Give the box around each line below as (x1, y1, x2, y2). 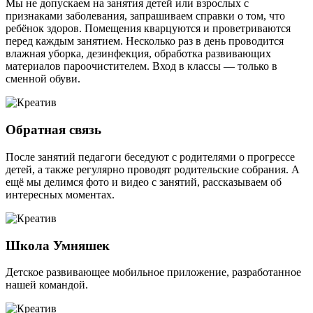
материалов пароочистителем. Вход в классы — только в (6, 60, 277, 73)
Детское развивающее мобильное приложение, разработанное (6, 266, 301, 279)
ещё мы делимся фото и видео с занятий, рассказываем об (6, 175, 282, 188)
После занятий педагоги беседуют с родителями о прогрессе (6, 150, 295, 163)
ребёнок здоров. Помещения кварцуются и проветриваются (6, 22, 291, 35)
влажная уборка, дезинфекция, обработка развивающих (6, 48, 271, 60)
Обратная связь (6, 122, 101, 138)
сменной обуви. (6, 73, 80, 85)
